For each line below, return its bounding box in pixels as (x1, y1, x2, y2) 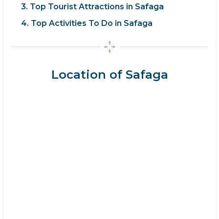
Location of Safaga (51, 67, 168, 82)
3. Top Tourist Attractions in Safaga (21, 2, 164, 12)
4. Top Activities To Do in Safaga (21, 19, 153, 28)
